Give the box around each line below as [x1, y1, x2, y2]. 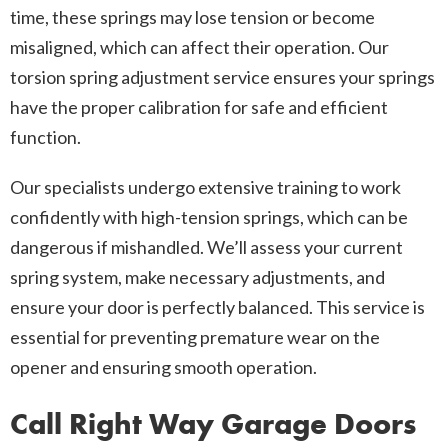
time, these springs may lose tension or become [10, 6, 375, 29]
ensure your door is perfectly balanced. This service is [10, 296, 425, 319]
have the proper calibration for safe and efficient [10, 96, 388, 119]
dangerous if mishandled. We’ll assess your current [10, 236, 403, 259]
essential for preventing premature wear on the [10, 326, 380, 349]
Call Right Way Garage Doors [10, 405, 416, 444]
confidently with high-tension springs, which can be [10, 206, 408, 229]
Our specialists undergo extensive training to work [10, 176, 401, 199]
